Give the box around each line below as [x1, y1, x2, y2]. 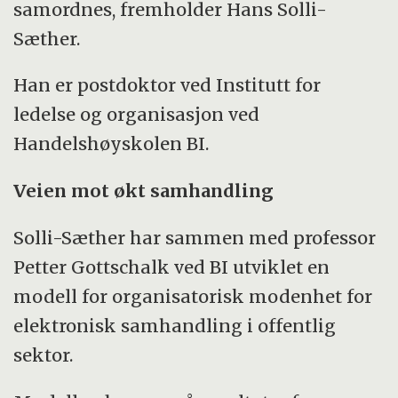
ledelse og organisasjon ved [13, 103, 260, 126]
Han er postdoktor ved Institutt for [13, 74, 322, 97]
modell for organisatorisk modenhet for [13, 285, 373, 308]
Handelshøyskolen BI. [13, 132, 210, 155]
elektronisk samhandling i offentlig [13, 314, 337, 338]
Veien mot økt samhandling [13, 179, 275, 203]
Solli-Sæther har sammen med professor [13, 227, 377, 250]
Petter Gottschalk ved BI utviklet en [13, 256, 330, 279]
